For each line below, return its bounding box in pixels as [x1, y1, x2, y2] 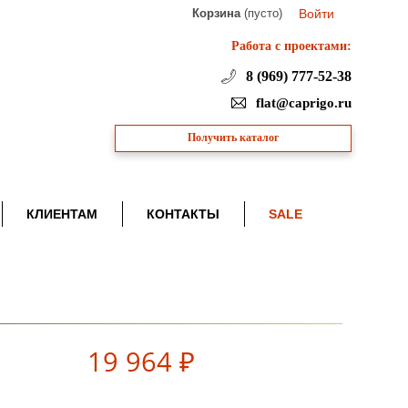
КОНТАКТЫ [146, 206, 219, 221]
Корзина [192, 6, 240, 20]
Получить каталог [188, 132, 279, 144]
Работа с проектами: [231, 38, 352, 53]
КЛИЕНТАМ [25, 206, 97, 221]
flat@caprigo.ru [252, 96, 352, 110]
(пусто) [244, 6, 282, 20]
